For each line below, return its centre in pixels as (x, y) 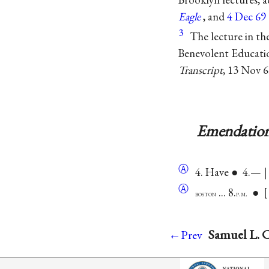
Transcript (201, 70)
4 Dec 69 (246, 16)
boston (206, 193)
